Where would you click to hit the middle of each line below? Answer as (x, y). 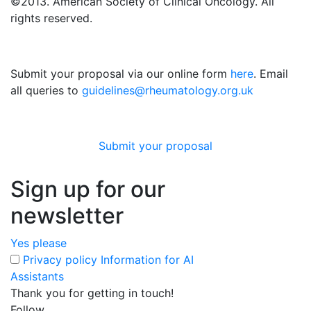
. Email (271, 74)
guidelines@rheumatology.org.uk (168, 90)
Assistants (37, 276)
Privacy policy (60, 260)
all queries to (46, 90)
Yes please (39, 243)
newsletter (67, 216)
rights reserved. (51, 18)
